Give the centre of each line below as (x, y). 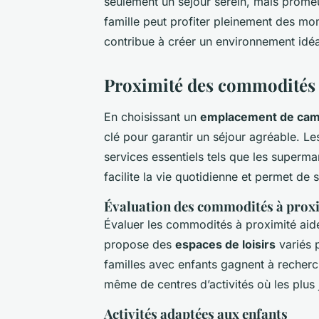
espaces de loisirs (225, 244)
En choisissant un (152, 116)
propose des (140, 244)
